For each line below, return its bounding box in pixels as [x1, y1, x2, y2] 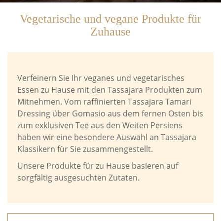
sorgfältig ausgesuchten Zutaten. [17, 172, 140, 183]
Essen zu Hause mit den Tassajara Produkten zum [17, 84, 202, 95]
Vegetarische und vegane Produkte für [20, 12, 201, 25]
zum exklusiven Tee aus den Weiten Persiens [17, 120, 183, 131]
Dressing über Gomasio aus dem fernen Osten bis [17, 108, 203, 119]
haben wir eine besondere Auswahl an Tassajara [17, 132, 196, 143]
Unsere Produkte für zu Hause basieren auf [17, 160, 178, 171]
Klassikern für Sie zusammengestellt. [17, 144, 153, 154]
